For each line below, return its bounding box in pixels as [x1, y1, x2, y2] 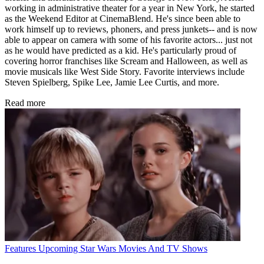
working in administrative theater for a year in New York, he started [5, 3, 255, 14]
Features [5, 243, 36, 253]
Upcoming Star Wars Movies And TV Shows [38, 243, 207, 253]
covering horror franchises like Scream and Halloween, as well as [5, 56, 247, 67]
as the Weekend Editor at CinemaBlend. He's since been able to [5, 14, 240, 24]
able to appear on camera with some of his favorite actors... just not [5, 35, 252, 45]
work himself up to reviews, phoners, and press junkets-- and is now [5, 24, 258, 35]
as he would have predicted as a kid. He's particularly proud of [5, 45, 236, 56]
